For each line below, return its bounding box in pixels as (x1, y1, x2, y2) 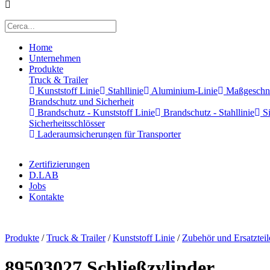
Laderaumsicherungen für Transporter (35, 129, 181, 140)
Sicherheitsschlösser (29, 118, 105, 129)
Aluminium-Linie (149, 86, 218, 96)
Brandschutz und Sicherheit (29, 96, 134, 107)
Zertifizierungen (29, 159, 90, 170)
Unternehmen (29, 53, 81, 64)
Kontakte (29, 192, 64, 202)
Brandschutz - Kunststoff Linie (35, 107, 155, 118)
